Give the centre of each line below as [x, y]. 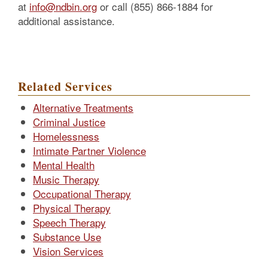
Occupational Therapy [82, 194]
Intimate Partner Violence [89, 150]
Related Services [65, 86]
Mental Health [64, 165]
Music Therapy [66, 179]
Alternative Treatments [83, 107]
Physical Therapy [72, 208]
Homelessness [66, 136]
